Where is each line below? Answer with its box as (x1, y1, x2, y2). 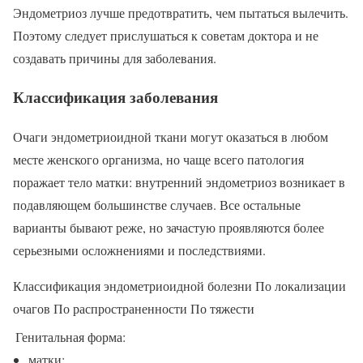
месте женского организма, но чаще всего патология (13, 151, 304, 169)
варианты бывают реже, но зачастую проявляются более (13, 219, 324, 237)
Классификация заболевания (13, 86, 218, 109)
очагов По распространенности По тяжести (13, 300, 254, 318)
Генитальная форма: (15, 328, 126, 346)
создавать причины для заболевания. (13, 49, 216, 66)
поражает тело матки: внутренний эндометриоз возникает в (13, 173, 345, 191)
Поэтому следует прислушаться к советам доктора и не (13, 26, 318, 44)
